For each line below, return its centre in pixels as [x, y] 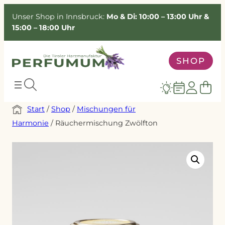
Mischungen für [106, 109]
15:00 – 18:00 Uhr [43, 28]
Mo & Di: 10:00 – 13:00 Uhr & [158, 17]
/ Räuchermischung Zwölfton [103, 123]
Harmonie [30, 123]
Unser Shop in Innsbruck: [59, 17]
